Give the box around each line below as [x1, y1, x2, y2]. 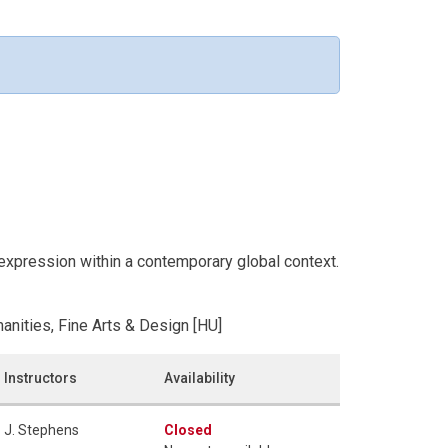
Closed [164, 421, 212, 438]
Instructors [4, 369, 77, 386]
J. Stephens [4, 421, 79, 438]
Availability [164, 369, 235, 386]
